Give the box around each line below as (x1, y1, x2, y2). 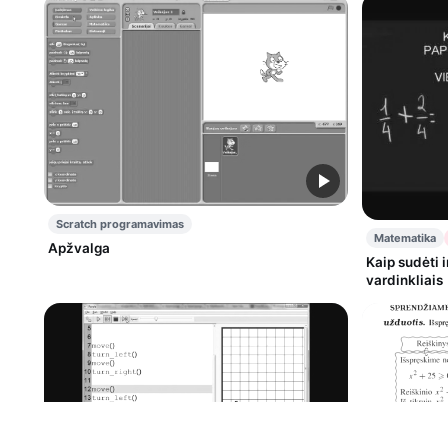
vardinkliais (365, 272, 443, 289)
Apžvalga (48, 240, 110, 257)
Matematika (373, 231, 436, 246)
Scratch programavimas (56, 217, 184, 232)
